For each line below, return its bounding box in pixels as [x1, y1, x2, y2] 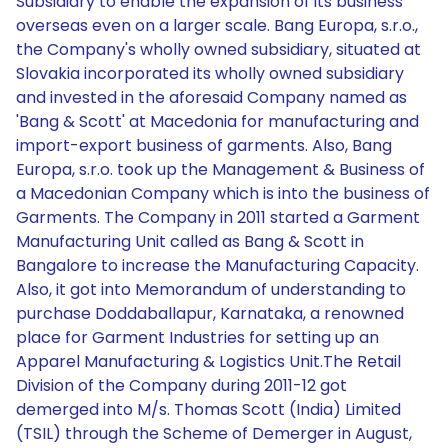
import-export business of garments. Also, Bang [16, 134, 392, 157]
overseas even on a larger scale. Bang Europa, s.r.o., [16, 14, 418, 37]
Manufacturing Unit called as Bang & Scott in [16, 230, 364, 253]
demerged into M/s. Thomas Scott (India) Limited [16, 398, 401, 421]
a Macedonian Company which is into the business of [16, 182, 430, 205]
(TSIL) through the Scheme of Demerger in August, [16, 422, 412, 445]
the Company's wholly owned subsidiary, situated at [16, 38, 421, 61]
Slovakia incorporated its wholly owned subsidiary [16, 62, 404, 85]
